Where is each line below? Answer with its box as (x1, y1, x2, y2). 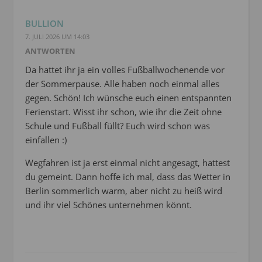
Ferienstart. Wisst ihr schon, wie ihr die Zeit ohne (25, 105, 222, 118)
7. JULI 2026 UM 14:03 (25, 32, 89, 41)
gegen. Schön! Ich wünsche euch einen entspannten (25, 91, 232, 104)
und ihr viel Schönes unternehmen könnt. (25, 198, 192, 211)
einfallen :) (25, 133, 67, 146)
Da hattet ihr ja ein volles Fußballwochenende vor (25, 63, 225, 75)
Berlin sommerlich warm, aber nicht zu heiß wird (25, 184, 222, 196)
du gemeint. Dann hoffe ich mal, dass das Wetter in (25, 170, 230, 182)
